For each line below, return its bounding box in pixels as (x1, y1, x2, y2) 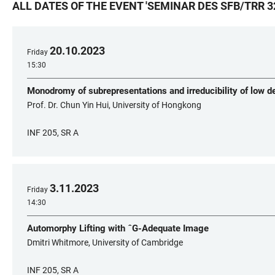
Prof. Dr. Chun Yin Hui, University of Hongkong (27, 100, 201, 110)
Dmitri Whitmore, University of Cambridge (27, 238, 183, 247)
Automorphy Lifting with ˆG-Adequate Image (27, 223, 209, 234)
